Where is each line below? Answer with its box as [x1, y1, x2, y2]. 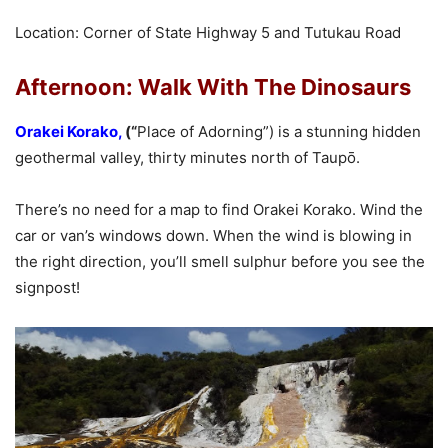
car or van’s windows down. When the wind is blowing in [15, 226, 412, 246]
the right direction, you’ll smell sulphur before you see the [15, 252, 425, 272]
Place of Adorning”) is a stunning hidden [137, 122, 421, 142]
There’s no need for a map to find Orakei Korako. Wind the [15, 200, 423, 220]
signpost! [15, 278, 80, 298]
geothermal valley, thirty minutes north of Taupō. [15, 148, 360, 168]
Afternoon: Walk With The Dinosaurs [15, 74, 411, 101]
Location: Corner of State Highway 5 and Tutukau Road [15, 23, 401, 43]
